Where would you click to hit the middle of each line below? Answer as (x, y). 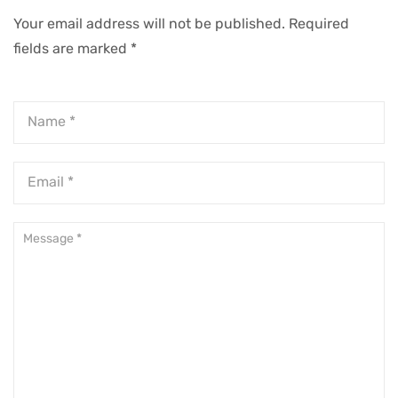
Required (319, 23)
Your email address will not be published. (149, 23)
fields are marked (72, 48)
